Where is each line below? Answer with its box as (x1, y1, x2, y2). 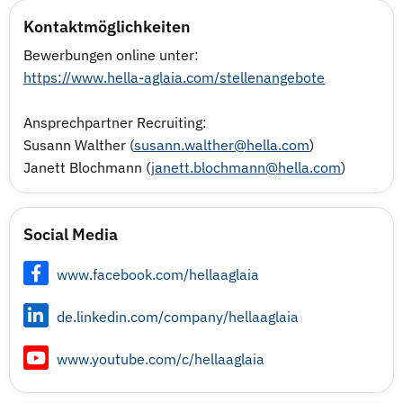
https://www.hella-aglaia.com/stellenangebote (23, 68, 325, 86)
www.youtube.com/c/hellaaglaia (56, 350, 264, 368)
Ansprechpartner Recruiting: (23, 113, 207, 131)
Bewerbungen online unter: (23, 46, 199, 64)
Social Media (23, 224, 118, 245)
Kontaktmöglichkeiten (23, 16, 191, 37)
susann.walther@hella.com (134, 136, 309, 154)
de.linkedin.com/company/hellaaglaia (56, 308, 299, 326)
